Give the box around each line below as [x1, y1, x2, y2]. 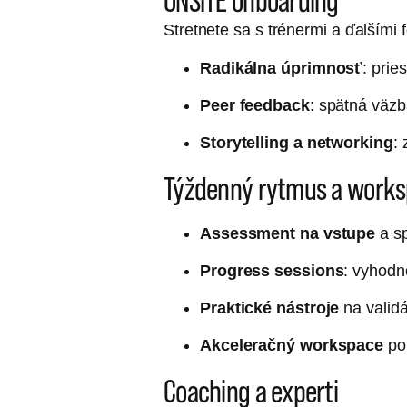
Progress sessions [200, 262, 344, 280]
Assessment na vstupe [200, 224, 376, 243]
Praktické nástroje [200, 299, 340, 317]
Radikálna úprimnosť [200, 59, 363, 77]
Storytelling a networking [200, 134, 393, 152]
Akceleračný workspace [200, 336, 384, 354]
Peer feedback [200, 96, 310, 114]
